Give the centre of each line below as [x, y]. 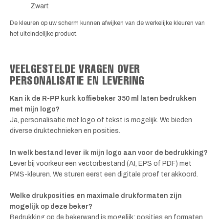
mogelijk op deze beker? [51, 207]
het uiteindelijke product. [44, 34]
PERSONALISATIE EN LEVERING [77, 80]
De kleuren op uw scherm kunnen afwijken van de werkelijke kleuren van [107, 23]
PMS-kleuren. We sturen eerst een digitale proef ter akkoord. [104, 174]
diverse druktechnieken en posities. [65, 131]
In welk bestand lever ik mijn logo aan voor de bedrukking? [109, 153]
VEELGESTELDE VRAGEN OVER [75, 69]
